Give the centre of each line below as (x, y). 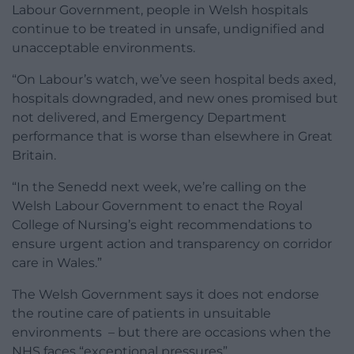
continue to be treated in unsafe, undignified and (168, 29)
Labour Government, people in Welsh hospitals (160, 10)
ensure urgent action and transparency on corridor (172, 244)
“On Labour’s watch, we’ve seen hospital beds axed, (174, 80)
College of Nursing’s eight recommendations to (162, 225)
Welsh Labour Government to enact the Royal (157, 206)
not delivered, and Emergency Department (149, 118)
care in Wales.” (57, 263)
